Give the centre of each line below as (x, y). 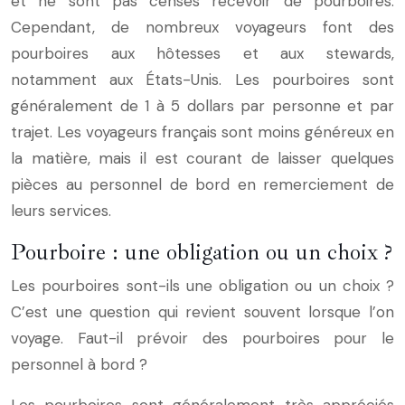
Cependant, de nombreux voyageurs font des (202, 28)
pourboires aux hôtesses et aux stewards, (202, 54)
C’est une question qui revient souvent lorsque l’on (202, 312)
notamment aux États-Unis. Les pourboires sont (202, 80)
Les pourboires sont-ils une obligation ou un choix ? (202, 286)
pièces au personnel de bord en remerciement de (202, 185)
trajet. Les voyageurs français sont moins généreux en (202, 132)
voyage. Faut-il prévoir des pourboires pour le (202, 339)
